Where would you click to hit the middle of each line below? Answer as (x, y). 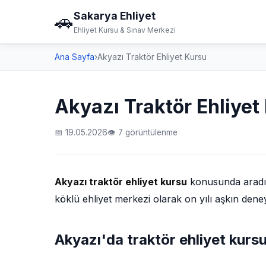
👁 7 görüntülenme (142, 132)
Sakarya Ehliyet (115, 16)
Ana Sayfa (75, 57)
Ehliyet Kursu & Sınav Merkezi (125, 30)
